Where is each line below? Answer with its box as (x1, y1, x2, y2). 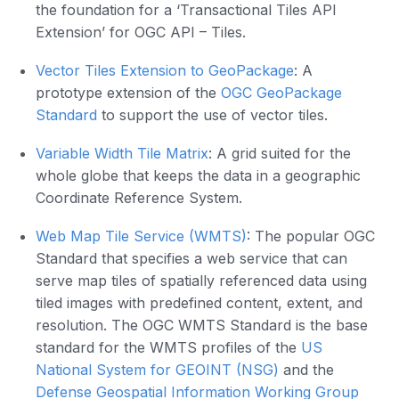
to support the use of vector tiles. (97, 106, 328, 125)
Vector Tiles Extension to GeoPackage (36, 61, 294, 80)
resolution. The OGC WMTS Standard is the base (36, 316, 368, 335)
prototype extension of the (36, 84, 221, 102)
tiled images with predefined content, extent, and (36, 294, 362, 313)
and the (279, 361, 334, 379)
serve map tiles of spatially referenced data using (36, 272, 367, 290)
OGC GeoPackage (221, 84, 342, 102)
